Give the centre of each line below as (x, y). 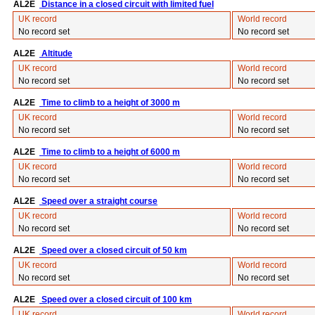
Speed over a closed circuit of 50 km (113, 250)
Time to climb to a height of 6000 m (110, 152)
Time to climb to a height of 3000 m (110, 103)
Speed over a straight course (98, 201)
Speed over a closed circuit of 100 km (116, 300)
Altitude (56, 53)
